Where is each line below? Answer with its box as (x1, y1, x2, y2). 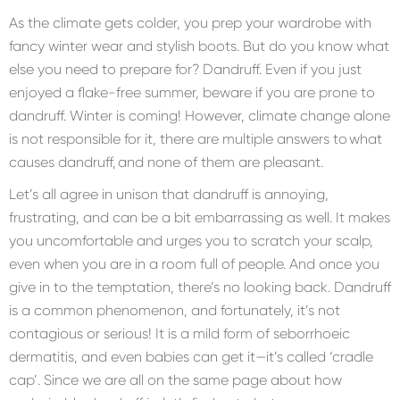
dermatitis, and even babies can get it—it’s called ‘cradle (9, 348, 373, 366)
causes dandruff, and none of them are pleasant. (9, 154, 323, 171)
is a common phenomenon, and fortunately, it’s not (9, 302, 340, 320)
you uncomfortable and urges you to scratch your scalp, (9, 232, 373, 250)
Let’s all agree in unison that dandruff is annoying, (9, 186, 329, 204)
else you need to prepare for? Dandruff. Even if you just (9, 61, 362, 79)
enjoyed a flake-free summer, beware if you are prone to (9, 84, 375, 102)
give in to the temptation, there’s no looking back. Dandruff (9, 279, 391, 296)
